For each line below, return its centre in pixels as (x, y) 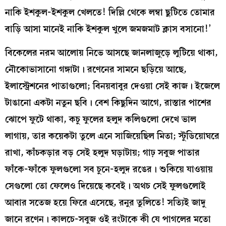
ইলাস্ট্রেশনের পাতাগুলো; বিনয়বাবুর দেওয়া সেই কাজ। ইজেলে (112, 86)
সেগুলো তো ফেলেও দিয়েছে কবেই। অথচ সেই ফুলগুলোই (105, 186)
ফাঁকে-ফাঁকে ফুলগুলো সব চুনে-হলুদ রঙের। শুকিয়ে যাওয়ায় (109, 169)
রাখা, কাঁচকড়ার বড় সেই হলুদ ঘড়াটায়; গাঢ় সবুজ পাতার (102, 152)
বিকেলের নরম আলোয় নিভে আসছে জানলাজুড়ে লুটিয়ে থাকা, (111, 52)
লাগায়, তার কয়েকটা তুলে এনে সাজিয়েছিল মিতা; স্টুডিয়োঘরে (112, 136)
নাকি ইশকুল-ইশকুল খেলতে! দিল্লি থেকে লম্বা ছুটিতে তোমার (110, 12)
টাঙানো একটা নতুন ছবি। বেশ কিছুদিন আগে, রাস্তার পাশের (108, 102)
